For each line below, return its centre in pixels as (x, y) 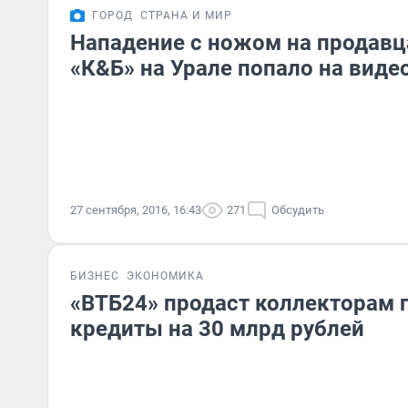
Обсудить (298, 210)
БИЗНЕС (95, 276)
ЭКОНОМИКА (165, 276)
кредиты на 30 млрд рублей (217, 329)
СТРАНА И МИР (186, 15)
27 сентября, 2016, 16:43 (136, 210)
